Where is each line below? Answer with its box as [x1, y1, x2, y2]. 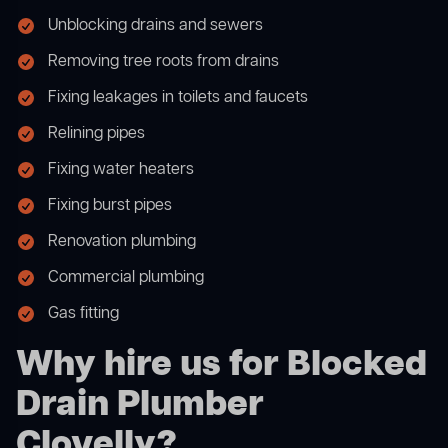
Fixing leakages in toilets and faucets [48, 87, 308, 110]
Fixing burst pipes [48, 195, 172, 218]
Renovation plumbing [48, 231, 196, 254]
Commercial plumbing [48, 267, 204, 290]
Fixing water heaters [48, 159, 194, 182]
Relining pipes [48, 123, 145, 146]
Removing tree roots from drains [48, 51, 279, 74]
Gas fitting [48, 303, 119, 326]
